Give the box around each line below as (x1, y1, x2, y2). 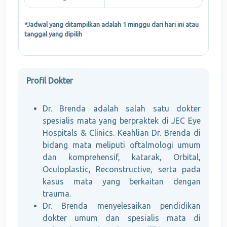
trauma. (43, 189, 71, 199)
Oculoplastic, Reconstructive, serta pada (43, 165, 201, 174)
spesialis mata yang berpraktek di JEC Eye (43, 116, 201, 126)
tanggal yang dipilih (24, 30, 82, 38)
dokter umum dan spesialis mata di (43, 213, 201, 223)
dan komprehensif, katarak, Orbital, (43, 153, 201, 162)
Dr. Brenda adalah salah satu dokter (43, 104, 201, 113)
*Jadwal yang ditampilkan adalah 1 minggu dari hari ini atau (24, 21, 199, 28)
